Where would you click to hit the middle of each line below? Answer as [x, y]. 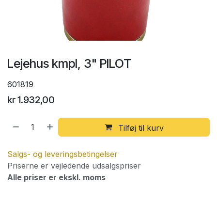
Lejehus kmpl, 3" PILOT [69, 63]
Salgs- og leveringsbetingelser [62, 154]
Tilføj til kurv [139, 128]
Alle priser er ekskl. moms [56, 178]
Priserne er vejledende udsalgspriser [74, 166]
